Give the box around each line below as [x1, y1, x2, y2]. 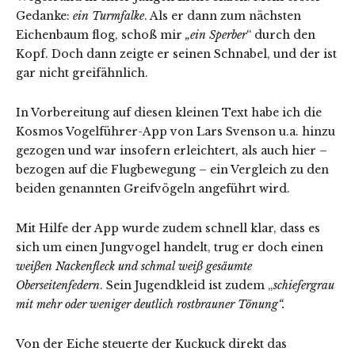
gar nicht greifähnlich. [16, 66, 151, 81]
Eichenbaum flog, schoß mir [16, 28, 182, 43]
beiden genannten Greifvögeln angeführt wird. [16, 181, 290, 197]
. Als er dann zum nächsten [144, 9, 301, 24]
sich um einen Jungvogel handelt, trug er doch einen [16, 240, 323, 255]
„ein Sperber [182, 28, 246, 43]
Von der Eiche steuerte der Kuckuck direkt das [16, 337, 287, 352]
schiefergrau [273, 278, 334, 293]
